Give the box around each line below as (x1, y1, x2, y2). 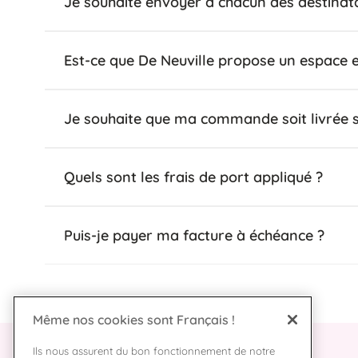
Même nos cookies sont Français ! (33, 312, 235, 328)
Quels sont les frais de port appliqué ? (64, 168, 323, 186)
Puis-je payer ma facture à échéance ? (64, 226, 324, 245)
